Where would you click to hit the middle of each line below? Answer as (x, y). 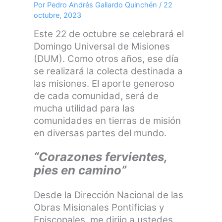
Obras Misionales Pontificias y (99, 208)
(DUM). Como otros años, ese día (107, 58)
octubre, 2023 (58, 16)
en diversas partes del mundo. (100, 133)
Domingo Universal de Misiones (102, 46)
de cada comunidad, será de (96, 96)
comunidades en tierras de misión (108, 120)
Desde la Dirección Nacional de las (109, 195)
